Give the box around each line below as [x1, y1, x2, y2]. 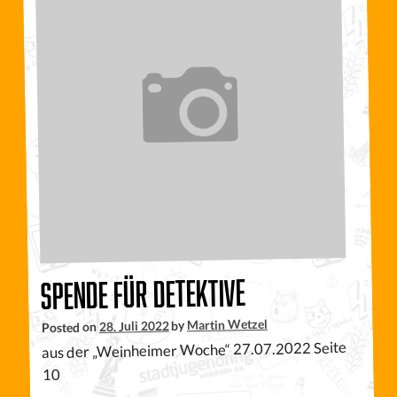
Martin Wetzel [186, 315, 268, 333]
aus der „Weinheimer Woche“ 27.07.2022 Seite [41, 338, 347, 362]
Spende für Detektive [40, 272, 246, 316]
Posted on [41, 319, 99, 336]
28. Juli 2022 [98, 317, 169, 335]
